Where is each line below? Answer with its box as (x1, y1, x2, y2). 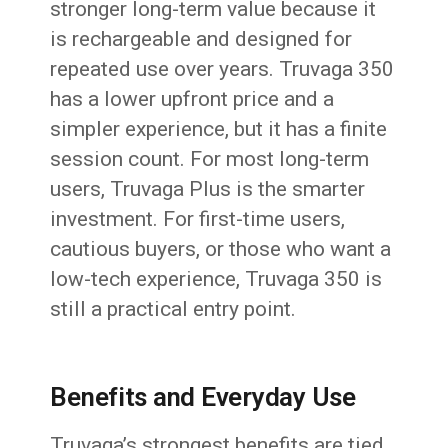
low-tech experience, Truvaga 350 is (50, 267, 383, 292)
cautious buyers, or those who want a (50, 237, 392, 262)
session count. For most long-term (50, 147, 370, 172)
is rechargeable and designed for (50, 27, 353, 52)
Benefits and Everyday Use (50, 382, 356, 413)
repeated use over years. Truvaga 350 (50, 57, 395, 82)
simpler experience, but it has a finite (50, 117, 388, 142)
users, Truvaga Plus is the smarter (50, 177, 366, 202)
